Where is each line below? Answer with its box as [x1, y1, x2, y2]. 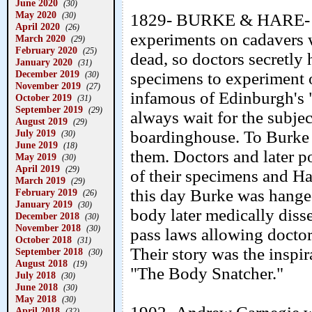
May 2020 [15, 9, 56, 20]
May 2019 [15, 151, 56, 162]
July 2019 [15, 127, 56, 139]
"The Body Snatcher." [130, 264, 283, 283]
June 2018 [15, 281, 58, 292]
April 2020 [15, 21, 60, 32]
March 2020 [15, 33, 65, 44]
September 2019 [15, 104, 83, 115]
